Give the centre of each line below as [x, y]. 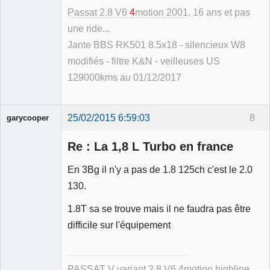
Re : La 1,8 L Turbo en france [150, 147]
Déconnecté [41, 211]
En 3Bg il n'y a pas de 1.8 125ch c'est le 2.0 [160, 169]
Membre [20, 196]
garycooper [28, 118]
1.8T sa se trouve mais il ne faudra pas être [159, 209]
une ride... [89, 28]
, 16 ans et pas [219, 12]
